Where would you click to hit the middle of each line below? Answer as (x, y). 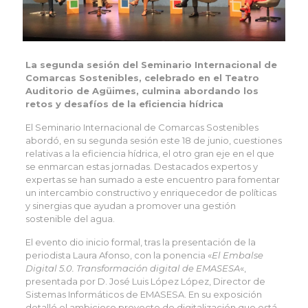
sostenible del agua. (70, 219)
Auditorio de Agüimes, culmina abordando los (142, 91)
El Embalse (237, 255)
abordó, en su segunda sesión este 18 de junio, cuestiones (153, 141)
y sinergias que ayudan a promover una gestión (130, 206)
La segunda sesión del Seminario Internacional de (151, 65)
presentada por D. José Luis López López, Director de (145, 282)
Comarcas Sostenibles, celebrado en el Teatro (142, 78)
